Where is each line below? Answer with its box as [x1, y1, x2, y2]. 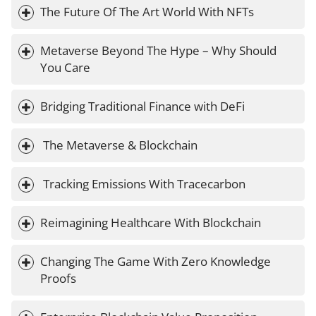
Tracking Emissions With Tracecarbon [43, 176, 245, 193]
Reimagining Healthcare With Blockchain [40, 214, 261, 231]
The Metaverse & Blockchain [43, 137, 197, 154]
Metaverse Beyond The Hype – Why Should [40, 42, 279, 59]
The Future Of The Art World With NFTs [40, 4, 254, 20]
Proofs [40, 270, 76, 287]
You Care [40, 59, 90, 76]
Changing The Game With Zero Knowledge [40, 253, 274, 270]
